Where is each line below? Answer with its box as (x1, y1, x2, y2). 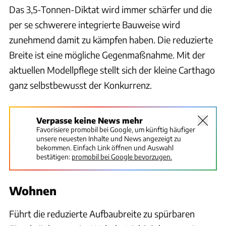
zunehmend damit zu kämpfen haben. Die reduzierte (9, 33, 213, 45)
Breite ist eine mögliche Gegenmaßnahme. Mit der (9, 48, 205, 61)
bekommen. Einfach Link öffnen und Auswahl (36, 143, 174, 152)
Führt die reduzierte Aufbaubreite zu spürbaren (9, 207, 195, 219)
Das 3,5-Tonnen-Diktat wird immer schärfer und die (9, 3, 212, 15)
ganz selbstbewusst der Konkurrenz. (9, 79, 152, 91)
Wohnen (9, 183, 56, 198)
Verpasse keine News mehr (36, 115, 143, 125)
